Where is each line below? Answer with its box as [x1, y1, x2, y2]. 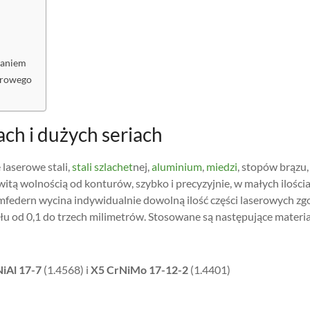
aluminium [152, 160, 202, 173]
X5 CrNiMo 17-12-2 [89, 263, 188, 276]
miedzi [206, 160, 237, 173]
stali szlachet [72, 160, 133, 173]
